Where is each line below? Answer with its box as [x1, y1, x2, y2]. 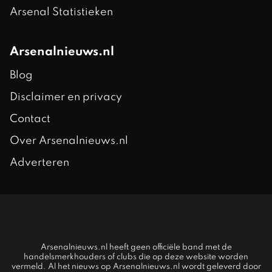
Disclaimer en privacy [10, 91, 122, 103]
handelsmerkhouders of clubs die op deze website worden [24, 253, 248, 261]
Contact [10, 113, 50, 124]
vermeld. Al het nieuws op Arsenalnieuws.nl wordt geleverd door [11, 262, 261, 271]
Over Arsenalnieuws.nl [10, 135, 128, 146]
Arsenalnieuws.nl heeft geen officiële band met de [40, 243, 232, 251]
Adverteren [10, 157, 69, 168]
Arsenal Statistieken [10, 6, 113, 18]
